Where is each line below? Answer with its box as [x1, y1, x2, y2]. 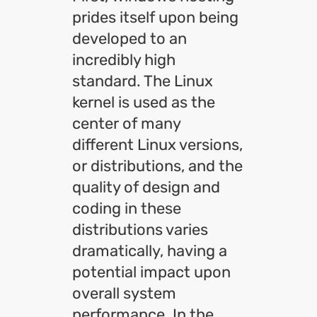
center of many [72, 114, 180, 133]
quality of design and [72, 178, 220, 197]
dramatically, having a [72, 241, 227, 260]
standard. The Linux [72, 71, 213, 91]
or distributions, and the [72, 156, 243, 175]
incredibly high [72, 50, 175, 69]
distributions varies [72, 220, 208, 239]
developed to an [72, 29, 187, 48]
